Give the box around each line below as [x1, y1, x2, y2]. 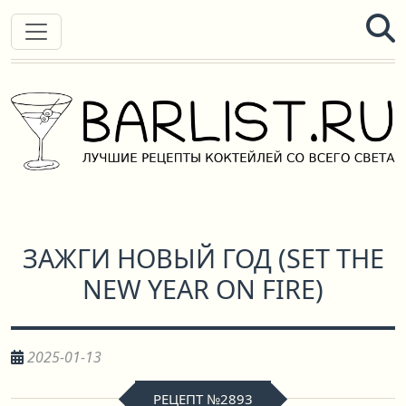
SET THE [285, 240, 384, 275]
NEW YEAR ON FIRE [82, 271, 315, 306]
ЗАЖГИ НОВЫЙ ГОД [22, 240, 272, 275]
